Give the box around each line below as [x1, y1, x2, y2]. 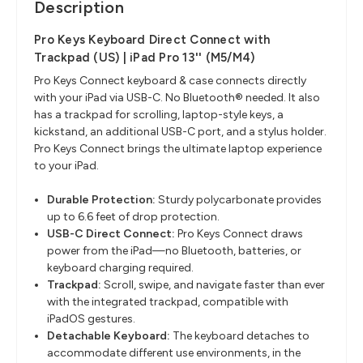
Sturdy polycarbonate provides [158, 193, 322, 207]
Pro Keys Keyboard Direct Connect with [34, 32, 271, 48]
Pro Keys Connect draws [177, 227, 304, 241]
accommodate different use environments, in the [47, 346, 301, 361]
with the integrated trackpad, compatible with [47, 295, 289, 310]
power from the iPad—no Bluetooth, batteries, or [47, 244, 302, 258]
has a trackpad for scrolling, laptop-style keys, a [34, 108, 284, 122]
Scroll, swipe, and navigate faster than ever [104, 278, 326, 293]
